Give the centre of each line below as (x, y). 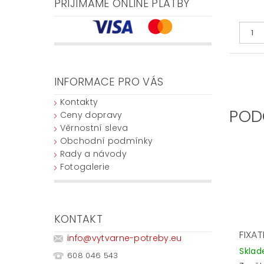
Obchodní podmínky (106, 141)
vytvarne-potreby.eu (137, 238)
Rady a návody (93, 154)
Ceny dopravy (91, 115)
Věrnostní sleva (94, 128)
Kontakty (79, 102)
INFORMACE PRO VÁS (109, 81)
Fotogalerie (85, 166)
